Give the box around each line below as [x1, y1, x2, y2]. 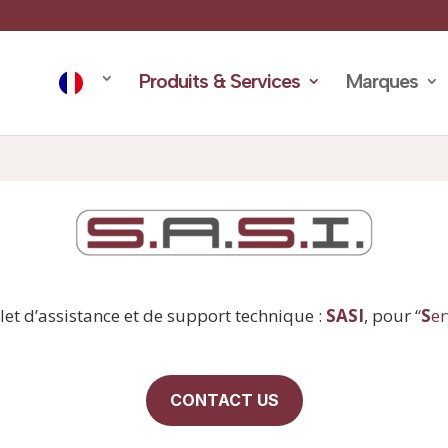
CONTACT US [169, 390, 279, 410]
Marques [346, 69, 418, 93]
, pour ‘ [364, 304, 418, 327]
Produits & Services [139, 69, 300, 93]
